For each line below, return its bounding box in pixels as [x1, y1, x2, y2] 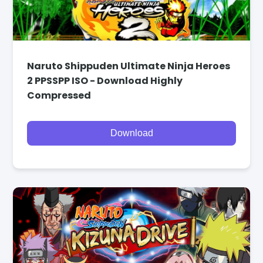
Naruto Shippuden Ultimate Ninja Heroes [27, 59, 231, 73]
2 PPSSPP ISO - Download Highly [27, 73, 183, 87]
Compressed [27, 88, 92, 102]
